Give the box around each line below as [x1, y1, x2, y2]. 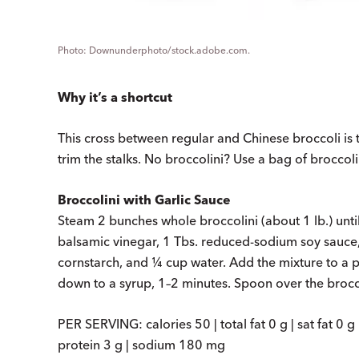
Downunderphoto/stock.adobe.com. [89, 43, 250, 56]
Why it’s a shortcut [58, 88, 172, 105]
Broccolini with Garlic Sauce [58, 191, 231, 208]
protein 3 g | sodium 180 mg [58, 336, 225, 353]
